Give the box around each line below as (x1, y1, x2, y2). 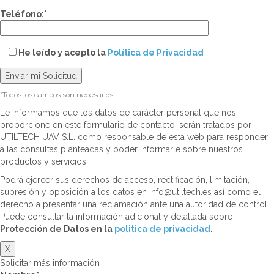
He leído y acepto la (18, 48, 108, 58)
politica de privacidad (114, 224, 210, 234)
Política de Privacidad (108, 48, 204, 58)
